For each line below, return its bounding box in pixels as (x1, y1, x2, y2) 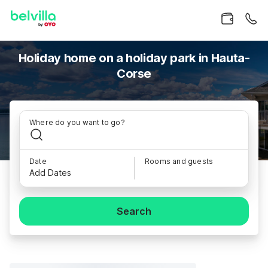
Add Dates (29, 167, 71, 178)
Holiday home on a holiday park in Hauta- (18, 51, 250, 65)
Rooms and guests (145, 157, 214, 166)
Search (117, 205, 151, 217)
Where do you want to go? (29, 118, 125, 127)
